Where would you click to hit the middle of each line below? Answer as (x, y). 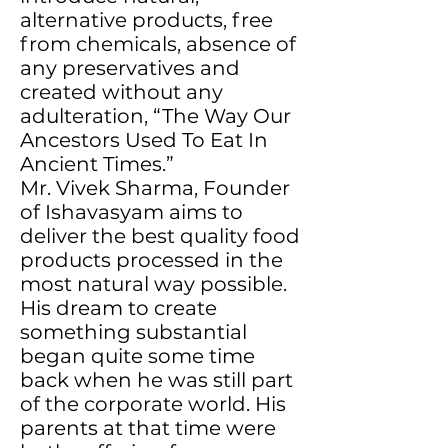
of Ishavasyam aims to (131, 212)
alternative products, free (146, 20)
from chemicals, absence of (158, 44)
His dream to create (118, 308)
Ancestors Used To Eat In (144, 140)
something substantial (133, 332)
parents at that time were (148, 428)
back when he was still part (156, 380)
